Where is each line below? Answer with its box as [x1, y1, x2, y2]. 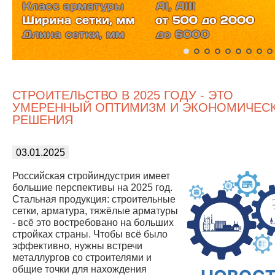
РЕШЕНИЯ [12, 113, 73, 126]
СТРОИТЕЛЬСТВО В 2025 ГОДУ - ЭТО [12, 88, 233, 102]
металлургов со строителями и [12, 252, 152, 263]
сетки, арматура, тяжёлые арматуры [12, 205, 178, 216]
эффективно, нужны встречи [12, 240, 142, 251]
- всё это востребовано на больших [12, 217, 174, 228]
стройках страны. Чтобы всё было [12, 228, 168, 239]
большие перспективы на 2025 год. [12, 182, 172, 193]
